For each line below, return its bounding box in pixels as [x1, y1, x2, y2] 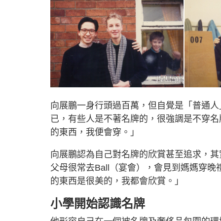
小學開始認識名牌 [50, 196, 145, 210]
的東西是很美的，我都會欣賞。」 [50, 176, 184, 186]
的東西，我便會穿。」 [50, 127, 139, 137]
